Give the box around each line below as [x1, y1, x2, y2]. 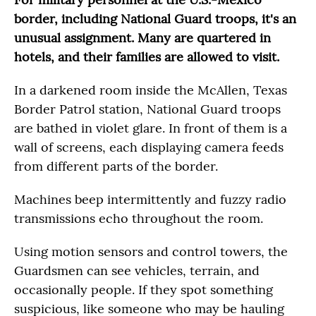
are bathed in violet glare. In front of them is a [14, 120, 287, 136]
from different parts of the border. [14, 158, 218, 174]
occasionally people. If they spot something [14, 281, 273, 298]
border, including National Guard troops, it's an [14, 11, 296, 27]
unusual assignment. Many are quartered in [14, 30, 271, 46]
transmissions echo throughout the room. [14, 210, 263, 226]
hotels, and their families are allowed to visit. [14, 49, 279, 65]
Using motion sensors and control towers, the [14, 243, 288, 260]
